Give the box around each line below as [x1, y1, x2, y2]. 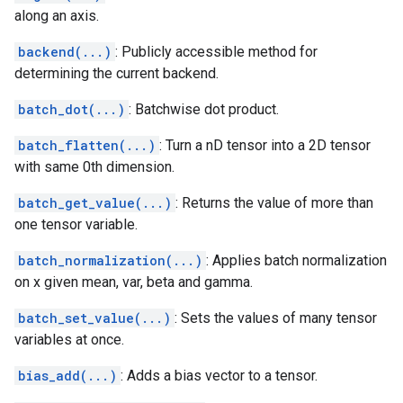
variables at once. [14, 331, 124, 348]
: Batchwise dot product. [129, 101, 279, 118]
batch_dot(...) [18, 101, 125, 118]
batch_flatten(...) [18, 137, 156, 154]
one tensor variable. [14, 216, 138, 233]
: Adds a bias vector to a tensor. [121, 367, 318, 384]
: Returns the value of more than [175, 194, 373, 211]
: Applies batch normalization [206, 252, 387, 269]
